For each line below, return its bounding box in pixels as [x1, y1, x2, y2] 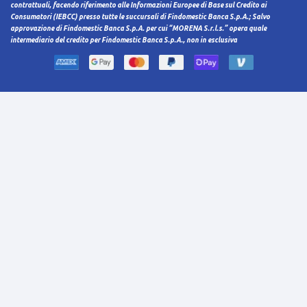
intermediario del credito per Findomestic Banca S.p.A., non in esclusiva [10, 36, 237, 44]
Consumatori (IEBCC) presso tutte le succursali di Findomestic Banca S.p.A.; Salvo [10, 12, 270, 21]
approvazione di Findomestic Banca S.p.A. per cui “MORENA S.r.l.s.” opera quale [10, 24, 267, 32]
